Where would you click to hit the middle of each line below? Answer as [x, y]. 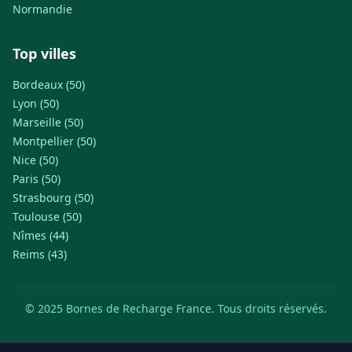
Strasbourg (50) [53, 198]
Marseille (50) [48, 122]
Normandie [42, 9]
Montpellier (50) [54, 141]
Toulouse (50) [47, 216]
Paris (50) [37, 179]
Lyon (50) [36, 103]
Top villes [44, 53]
